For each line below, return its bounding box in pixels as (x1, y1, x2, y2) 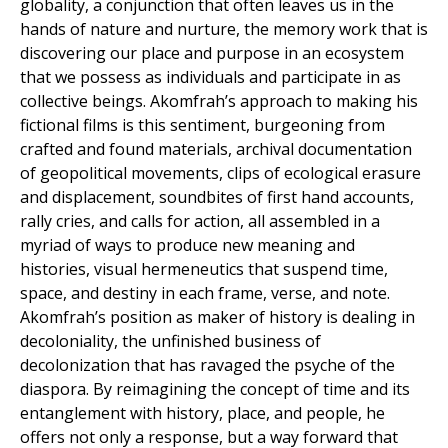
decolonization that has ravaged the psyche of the (20, 354, 395, 376)
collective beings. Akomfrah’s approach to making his (20, 90, 418, 112)
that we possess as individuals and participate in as (20, 66, 401, 88)
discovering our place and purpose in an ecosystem (20, 42, 404, 64)
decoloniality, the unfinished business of (20, 330, 321, 352)
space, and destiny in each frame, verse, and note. (20, 282, 390, 304)
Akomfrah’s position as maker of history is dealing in (20, 306, 415, 328)
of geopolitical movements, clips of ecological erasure (20, 162, 421, 184)
